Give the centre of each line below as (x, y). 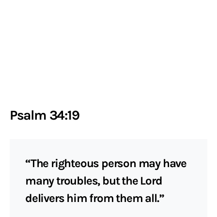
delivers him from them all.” (95, 198)
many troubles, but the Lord (94, 181)
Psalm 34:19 (45, 115)
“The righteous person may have (106, 163)
